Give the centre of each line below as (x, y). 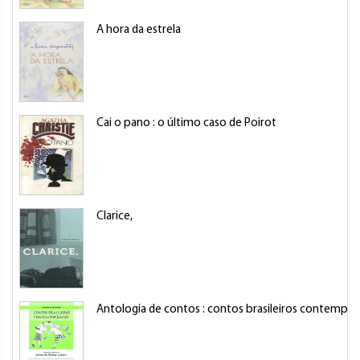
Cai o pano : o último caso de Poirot (186, 123)
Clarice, (115, 217)
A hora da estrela (139, 30)
